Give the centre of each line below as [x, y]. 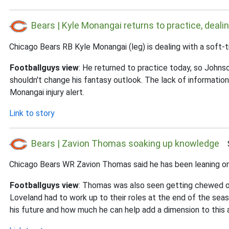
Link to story [32, 113]
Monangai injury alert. [47, 92]
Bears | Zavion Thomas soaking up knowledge [125, 143]
